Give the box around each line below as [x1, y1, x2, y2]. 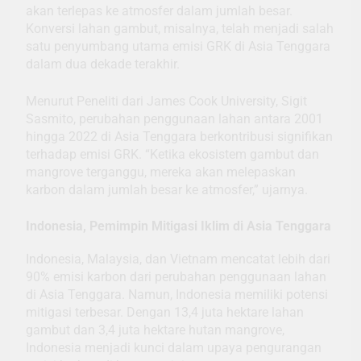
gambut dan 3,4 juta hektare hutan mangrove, [26, 322, 284, 338]
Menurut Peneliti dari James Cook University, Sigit [26, 93, 307, 110]
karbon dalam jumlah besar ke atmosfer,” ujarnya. [26, 182, 308, 198]
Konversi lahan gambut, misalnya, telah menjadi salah [26, 21, 334, 37]
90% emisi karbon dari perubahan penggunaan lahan [26, 269, 326, 285]
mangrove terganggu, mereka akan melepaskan [26, 164, 296, 180]
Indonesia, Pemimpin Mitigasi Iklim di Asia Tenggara [26, 218, 331, 234]
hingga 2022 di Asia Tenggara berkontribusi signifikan [26, 129, 333, 145]
